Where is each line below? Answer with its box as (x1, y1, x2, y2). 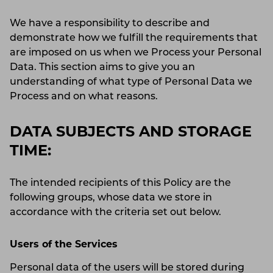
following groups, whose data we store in (10, 193, 212, 203)
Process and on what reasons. (10, 91, 165, 102)
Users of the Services (10, 239, 118, 250)
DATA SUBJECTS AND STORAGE (10, 125, 252, 140)
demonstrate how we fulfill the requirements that (10, 33, 258, 43)
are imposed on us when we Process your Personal (10, 48, 261, 58)
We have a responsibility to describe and (10, 18, 210, 29)
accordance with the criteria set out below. (10, 207, 229, 218)
